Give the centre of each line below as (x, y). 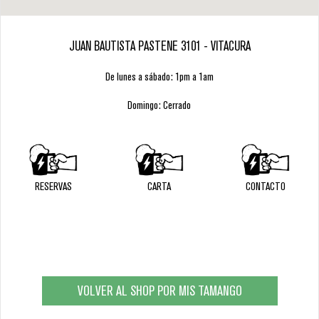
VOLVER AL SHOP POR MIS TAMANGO (159, 291)
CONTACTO (266, 187)
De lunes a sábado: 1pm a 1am (159, 77)
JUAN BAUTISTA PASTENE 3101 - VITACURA (159, 47)
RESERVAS (53, 187)
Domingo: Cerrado (159, 105)
